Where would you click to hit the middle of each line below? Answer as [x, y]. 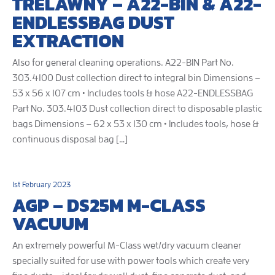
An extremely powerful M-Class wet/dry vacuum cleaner [127, 246]
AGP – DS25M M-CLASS [109, 205]
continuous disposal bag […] [70, 139]
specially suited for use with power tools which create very [131, 261]
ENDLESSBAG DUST [93, 22]
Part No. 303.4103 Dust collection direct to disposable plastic [137, 109]
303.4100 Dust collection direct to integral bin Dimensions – [136, 78]
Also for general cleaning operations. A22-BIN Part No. [123, 63]
